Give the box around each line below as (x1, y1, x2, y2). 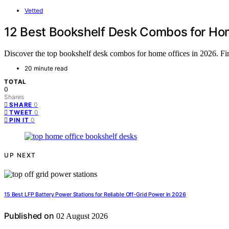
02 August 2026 (54, 212, 108, 221)
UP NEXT (4, 151, 36, 159)
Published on (4, 211, 54, 221)
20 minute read (25, 64, 67, 73)
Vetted (25, 6, 43, 14)
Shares (4, 93, 24, 101)
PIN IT (9, 117, 30, 124)
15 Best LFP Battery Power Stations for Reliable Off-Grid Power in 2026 (4, 191, 186, 198)
